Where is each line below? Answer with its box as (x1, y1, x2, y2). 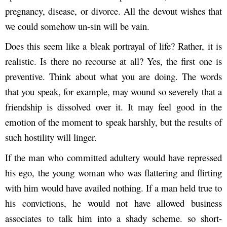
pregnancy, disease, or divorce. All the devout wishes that (5, 5, 222, 18)
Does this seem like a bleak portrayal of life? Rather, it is (5, 40, 222, 53)
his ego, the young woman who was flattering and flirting (5, 166, 222, 179)
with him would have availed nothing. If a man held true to (5, 181, 222, 194)
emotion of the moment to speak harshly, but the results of (5, 116, 222, 129)
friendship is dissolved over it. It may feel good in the (5, 100, 222, 113)
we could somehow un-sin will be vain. (5, 20, 149, 33)
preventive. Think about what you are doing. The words (5, 70, 222, 83)
